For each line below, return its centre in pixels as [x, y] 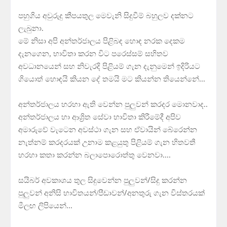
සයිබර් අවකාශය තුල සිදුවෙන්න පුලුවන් [83, 180]
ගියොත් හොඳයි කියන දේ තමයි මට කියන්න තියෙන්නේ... [112, 79]
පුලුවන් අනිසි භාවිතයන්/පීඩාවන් [71, 193]
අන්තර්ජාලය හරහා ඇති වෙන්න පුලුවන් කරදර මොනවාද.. [113, 104]
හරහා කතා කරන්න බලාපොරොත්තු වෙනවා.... [94, 155]
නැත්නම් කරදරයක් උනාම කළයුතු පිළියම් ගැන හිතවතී [107, 142]
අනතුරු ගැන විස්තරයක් [166, 193]
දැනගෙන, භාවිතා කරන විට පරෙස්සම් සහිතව [93, 53]
